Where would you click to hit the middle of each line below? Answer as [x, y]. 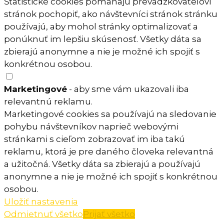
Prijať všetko [109, 214]
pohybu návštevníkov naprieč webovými [91, 126]
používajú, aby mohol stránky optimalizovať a [101, 26]
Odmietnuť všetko [43, 214]
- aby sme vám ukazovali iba [128, 89]
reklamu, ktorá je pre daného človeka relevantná [109, 151]
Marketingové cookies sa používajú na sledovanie [110, 114]
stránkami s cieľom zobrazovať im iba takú [94, 139]
